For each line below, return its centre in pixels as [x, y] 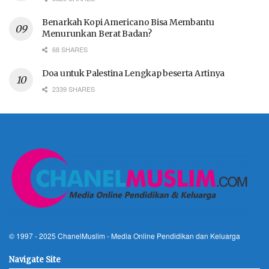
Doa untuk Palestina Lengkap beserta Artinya [133, 74]
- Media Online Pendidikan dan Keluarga [173, 236]
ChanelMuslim [81, 236]
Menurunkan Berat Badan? [97, 34]
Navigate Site [35, 260]
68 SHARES [69, 50]
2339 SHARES [73, 89]
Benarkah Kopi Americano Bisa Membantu [128, 23]
